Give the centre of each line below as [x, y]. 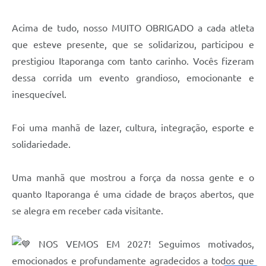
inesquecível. [39, 95]
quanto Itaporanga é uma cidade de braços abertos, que [133, 194]
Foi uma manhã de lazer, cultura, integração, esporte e [133, 128]
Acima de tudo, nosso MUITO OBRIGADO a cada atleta [133, 28]
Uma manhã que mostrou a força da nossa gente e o [133, 178]
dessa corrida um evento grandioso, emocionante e [133, 78]
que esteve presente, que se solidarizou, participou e [133, 45]
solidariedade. [41, 145]
